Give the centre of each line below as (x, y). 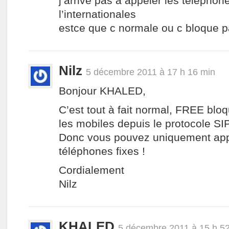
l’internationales (97, 14)
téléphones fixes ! (102, 151)
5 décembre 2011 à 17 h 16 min (151, 72)
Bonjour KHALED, (102, 91)
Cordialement (91, 170)
